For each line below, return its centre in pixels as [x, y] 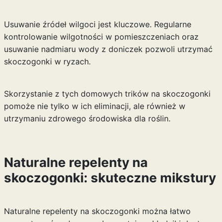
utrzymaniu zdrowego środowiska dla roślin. [87, 118]
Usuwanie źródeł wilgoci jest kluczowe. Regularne [97, 24]
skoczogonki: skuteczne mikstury [110, 178]
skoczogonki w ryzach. [47, 61]
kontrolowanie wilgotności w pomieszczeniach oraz [101, 37]
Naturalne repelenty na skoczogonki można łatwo [97, 211]
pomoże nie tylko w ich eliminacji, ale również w [94, 106]
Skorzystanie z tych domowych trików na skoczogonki [107, 94]
